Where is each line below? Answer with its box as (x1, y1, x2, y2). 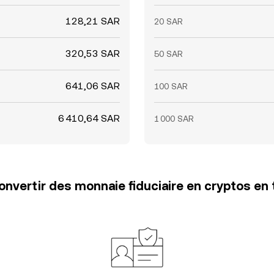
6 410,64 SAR (58, 113, 120, 124)
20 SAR (154, 17, 183, 26)
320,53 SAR (65, 48, 120, 59)
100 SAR (154, 81, 188, 91)
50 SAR (154, 49, 183, 59)
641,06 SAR (65, 80, 120, 92)
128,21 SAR (65, 15, 120, 27)
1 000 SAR (154, 114, 194, 124)
